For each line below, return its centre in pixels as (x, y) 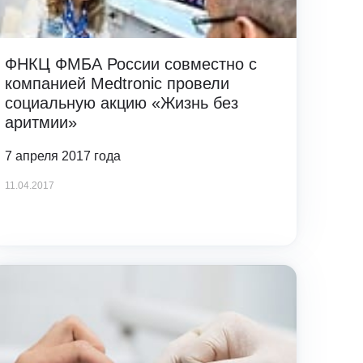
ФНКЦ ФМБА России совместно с (130, 64)
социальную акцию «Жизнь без (121, 102)
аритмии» (41, 122)
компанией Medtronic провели (117, 83)
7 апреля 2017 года (62, 156)
